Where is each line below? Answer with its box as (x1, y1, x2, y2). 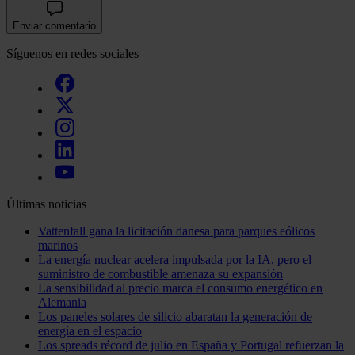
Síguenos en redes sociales (6, 46, 139, 60)
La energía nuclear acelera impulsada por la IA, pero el (38, 252, 311, 266)
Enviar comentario (13, 19, 96, 32)
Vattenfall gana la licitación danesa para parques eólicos (38, 223, 315, 238)
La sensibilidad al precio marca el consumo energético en (38, 281, 323, 295)
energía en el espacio (38, 323, 142, 338)
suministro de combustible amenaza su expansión (38, 266, 283, 281)
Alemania (38, 295, 86, 309)
